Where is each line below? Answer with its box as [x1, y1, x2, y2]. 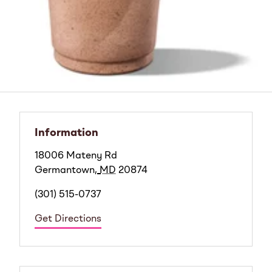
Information [35, 127, 98, 139]
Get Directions [35, 214, 101, 225]
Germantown [35, 166, 95, 176]
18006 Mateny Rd [35, 151, 117, 161]
